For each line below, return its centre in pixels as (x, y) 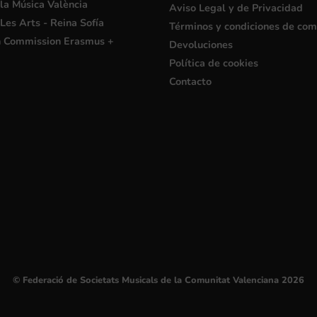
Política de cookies (214, 63)
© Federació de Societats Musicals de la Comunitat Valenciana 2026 (158, 281)
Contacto (190, 81)
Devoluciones (201, 44)
